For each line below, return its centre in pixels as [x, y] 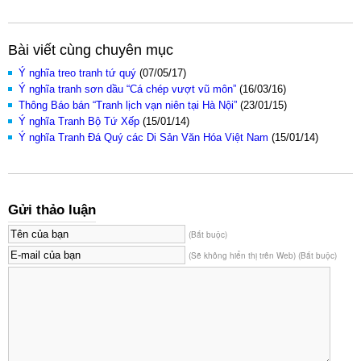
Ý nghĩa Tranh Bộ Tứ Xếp [79, 122]
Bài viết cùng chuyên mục [91, 50]
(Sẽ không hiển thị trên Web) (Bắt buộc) [263, 256]
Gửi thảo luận [52, 210]
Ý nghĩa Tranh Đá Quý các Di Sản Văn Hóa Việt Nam [143, 138]
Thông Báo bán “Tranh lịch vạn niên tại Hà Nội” [128, 106]
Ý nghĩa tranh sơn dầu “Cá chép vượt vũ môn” [127, 89]
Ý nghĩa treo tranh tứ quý [77, 73]
